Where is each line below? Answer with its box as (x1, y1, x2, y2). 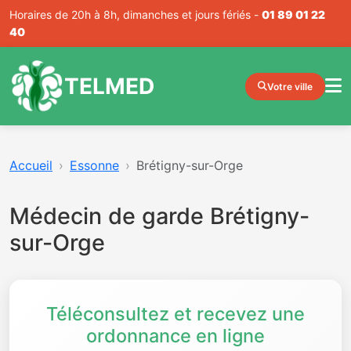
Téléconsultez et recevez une (46, 302, 305, 325)
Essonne (70, 157, 119, 173)
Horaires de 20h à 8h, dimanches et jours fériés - (9, 8, 262, 21)
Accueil (9, 157, 52, 173)
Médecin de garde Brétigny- (9, 202, 309, 230)
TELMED (64, 72, 154, 100)
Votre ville (267, 80, 313, 92)
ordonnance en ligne (86, 324, 265, 347)
